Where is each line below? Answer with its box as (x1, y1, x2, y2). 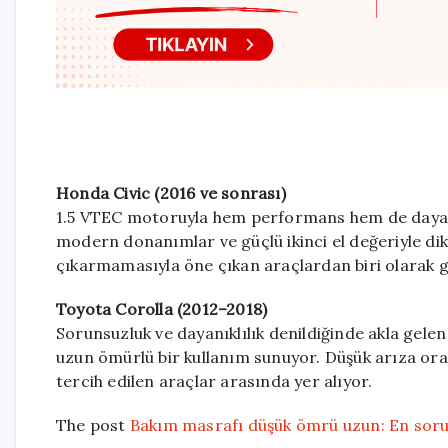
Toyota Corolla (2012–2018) (56, 298, 268, 319)
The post (56, 414, 130, 435)
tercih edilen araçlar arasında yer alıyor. (56, 370, 373, 391)
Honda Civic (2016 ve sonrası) (56, 182, 286, 203)
